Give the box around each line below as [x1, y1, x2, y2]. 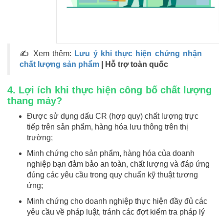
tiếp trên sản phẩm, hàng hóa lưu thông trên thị [27, 123, 188, 131]
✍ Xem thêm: [20, 49, 75, 58]
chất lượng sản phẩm [20, 60, 101, 69]
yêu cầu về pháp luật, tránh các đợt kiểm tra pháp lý [27, 208, 205, 217]
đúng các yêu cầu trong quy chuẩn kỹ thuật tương [27, 171, 198, 179]
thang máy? [7, 95, 62, 107]
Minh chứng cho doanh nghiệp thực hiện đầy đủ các [27, 197, 207, 206]
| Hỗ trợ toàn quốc [101, 60, 170, 69]
